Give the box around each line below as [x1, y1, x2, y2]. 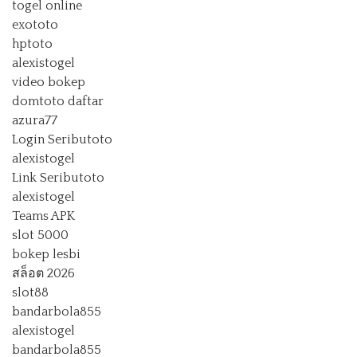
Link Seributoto [12, 170, 104, 185]
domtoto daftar [12, 93, 104, 108]
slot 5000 [12, 227, 69, 242]
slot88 [12, 284, 49, 300]
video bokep [12, 74, 85, 89]
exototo [12, 17, 58, 32]
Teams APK [12, 208, 75, 223]
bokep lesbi [12, 246, 80, 261]
